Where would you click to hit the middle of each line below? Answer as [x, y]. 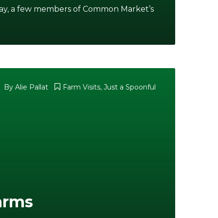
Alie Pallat [32, 87]
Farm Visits [82, 87]
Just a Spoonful [130, 87]
